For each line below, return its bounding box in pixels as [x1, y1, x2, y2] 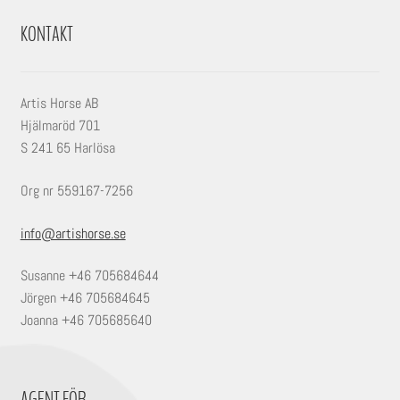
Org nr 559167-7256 [20, 180, 133, 200]
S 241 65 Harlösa [20, 138, 115, 158]
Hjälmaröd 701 [20, 116, 100, 136]
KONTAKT [20, 21, 73, 48]
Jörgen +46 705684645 [20, 288, 150, 308]
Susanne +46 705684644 [20, 266, 159, 286]
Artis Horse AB [20, 94, 98, 113]
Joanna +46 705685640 [20, 311, 152, 330]
